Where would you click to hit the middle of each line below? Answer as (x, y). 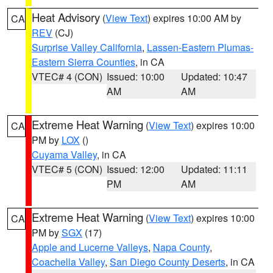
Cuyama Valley (64, 154)
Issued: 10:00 (135, 76)
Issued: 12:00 (135, 169)
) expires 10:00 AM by (194, 18)
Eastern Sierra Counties (83, 62)
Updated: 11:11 (214, 169)
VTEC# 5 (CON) (67, 169)
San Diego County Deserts (168, 262)
